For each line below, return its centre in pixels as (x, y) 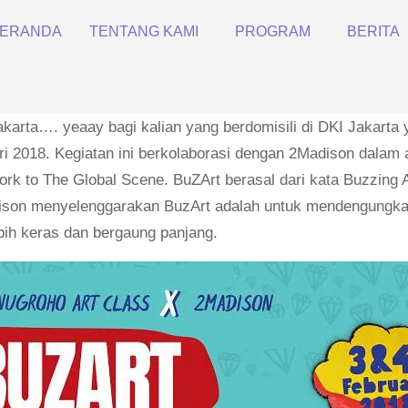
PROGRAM (273, 31)
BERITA (373, 31)
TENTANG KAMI (144, 31)
